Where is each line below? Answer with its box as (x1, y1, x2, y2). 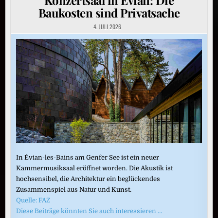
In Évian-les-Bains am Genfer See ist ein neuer (16, 154, 160, 162)
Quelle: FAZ (16, 197, 51, 204)
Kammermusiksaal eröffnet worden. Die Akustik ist (16, 164, 173, 172)
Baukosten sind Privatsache (38, 4, 180, 20)
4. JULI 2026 (92, 22, 121, 31)
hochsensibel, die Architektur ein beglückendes (16, 175, 161, 183)
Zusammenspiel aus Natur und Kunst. (16, 186, 132, 194)
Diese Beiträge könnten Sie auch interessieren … (16, 207, 163, 215)
